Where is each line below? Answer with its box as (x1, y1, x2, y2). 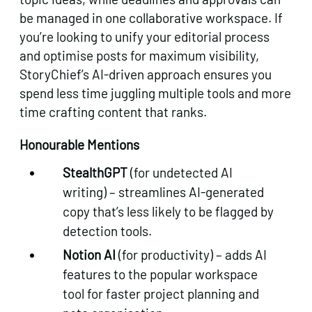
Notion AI (63, 246, 116, 263)
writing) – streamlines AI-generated (63, 183, 265, 200)
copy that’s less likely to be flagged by (63, 203, 274, 219)
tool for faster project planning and (63, 285, 260, 302)
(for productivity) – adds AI (116, 246, 267, 263)
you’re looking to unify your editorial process (19, 28, 270, 45)
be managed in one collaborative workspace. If (19, 9, 283, 26)
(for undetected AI (127, 164, 233, 180)
